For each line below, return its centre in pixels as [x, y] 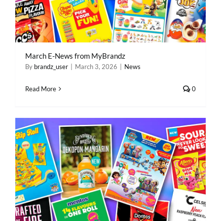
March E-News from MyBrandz [75, 56]
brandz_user [51, 67]
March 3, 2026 [96, 67]
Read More [41, 89]
